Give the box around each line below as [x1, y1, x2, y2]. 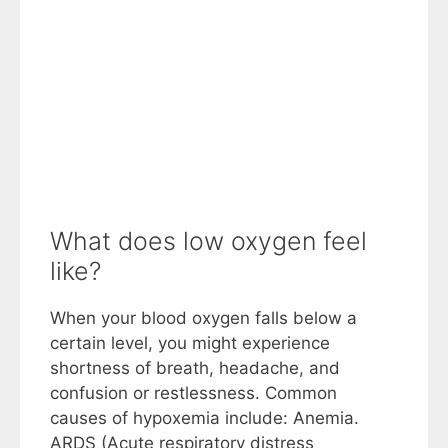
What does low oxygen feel [50, 225, 367, 256]
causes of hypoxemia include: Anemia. [50, 407, 359, 428]
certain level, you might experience [50, 332, 330, 353]
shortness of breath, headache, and [50, 357, 340, 378]
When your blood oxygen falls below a [50, 307, 357, 328]
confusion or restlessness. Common [50, 382, 337, 403]
